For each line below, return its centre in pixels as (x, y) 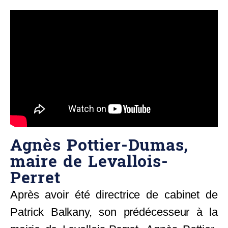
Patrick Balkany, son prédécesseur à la (114, 212)
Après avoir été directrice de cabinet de (114, 194)
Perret (35, 178)
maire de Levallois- (89, 162)
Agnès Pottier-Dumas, (99, 145)
